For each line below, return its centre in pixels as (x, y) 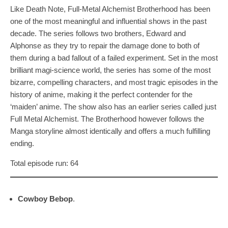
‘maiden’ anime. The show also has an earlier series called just (113, 106)
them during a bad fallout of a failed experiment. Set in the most (114, 58)
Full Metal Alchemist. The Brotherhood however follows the (107, 119)
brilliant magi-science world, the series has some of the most (110, 70)
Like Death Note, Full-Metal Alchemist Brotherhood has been (110, 9)
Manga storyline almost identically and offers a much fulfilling (110, 131)
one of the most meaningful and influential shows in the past (108, 21)
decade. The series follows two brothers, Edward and (98, 33)
